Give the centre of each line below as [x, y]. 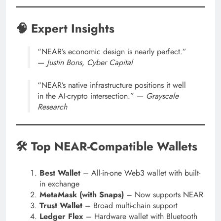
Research [52, 107]
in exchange [59, 184]
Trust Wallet [61, 206]
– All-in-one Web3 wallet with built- [140, 173]
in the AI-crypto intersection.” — [92, 96]
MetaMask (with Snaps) [82, 195]
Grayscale [162, 96]
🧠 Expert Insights [65, 28]
